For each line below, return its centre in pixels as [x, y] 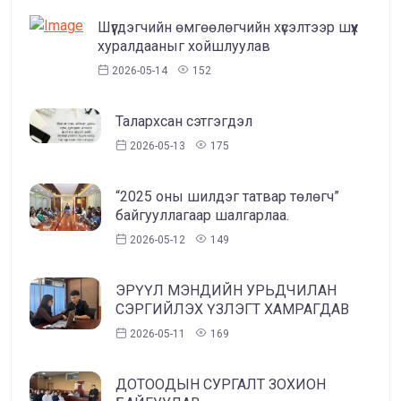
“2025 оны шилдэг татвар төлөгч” [227, 197]
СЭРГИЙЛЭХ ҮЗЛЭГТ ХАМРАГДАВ [232, 310]
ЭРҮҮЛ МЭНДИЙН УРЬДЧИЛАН [226, 291]
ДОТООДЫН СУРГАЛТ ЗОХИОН [221, 385]
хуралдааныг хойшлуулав [184, 47]
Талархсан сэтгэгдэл [184, 122]
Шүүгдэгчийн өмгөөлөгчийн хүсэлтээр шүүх [228, 28]
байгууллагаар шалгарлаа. [202, 216]
